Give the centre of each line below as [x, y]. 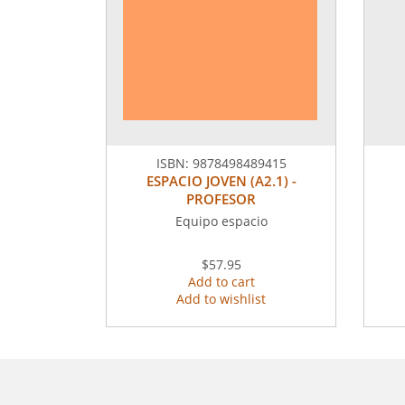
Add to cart [221, 281]
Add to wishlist [221, 298]
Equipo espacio [221, 221]
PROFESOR [221, 198]
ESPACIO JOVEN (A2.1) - [221, 180]
